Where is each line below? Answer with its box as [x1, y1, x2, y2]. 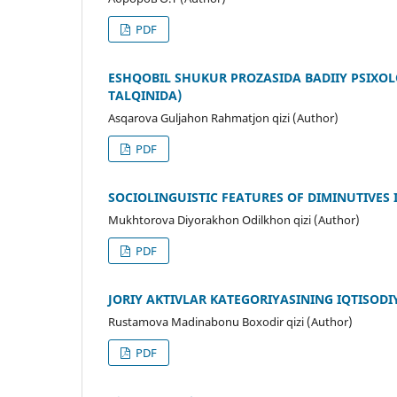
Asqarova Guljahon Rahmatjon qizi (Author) [108, 110, 339, 127]
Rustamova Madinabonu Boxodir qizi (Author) [108, 314, 353, 331]
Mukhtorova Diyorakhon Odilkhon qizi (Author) [108, 212, 360, 229]
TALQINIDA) [108, 87, 182, 105]
